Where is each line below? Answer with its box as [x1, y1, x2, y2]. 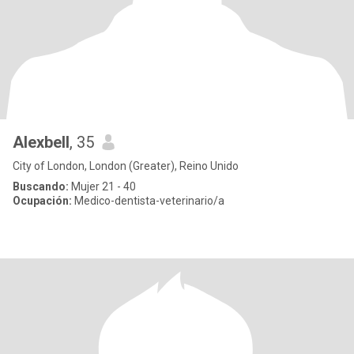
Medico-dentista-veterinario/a [72, 194, 224, 207]
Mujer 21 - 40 [69, 180, 136, 193]
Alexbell [13, 133, 70, 152]
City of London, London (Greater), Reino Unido [13, 160, 239, 172]
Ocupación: [13, 194, 72, 207]
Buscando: [13, 180, 69, 193]
